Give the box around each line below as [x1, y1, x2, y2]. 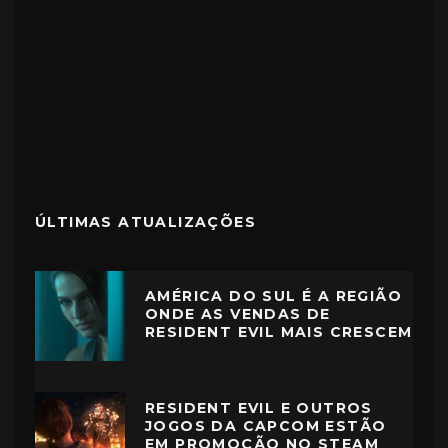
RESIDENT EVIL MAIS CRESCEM [145, 322, 413, 341]
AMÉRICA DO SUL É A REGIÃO [145, 286, 402, 305]
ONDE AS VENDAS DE [145, 304, 331, 323]
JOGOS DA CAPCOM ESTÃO [145, 416, 387, 435]
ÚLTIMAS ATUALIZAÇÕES [35, 213, 256, 232]
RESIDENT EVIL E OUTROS [145, 398, 373, 417]
